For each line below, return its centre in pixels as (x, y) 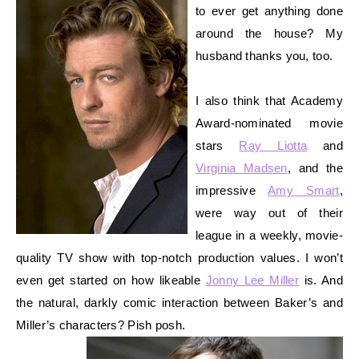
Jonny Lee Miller (252, 280)
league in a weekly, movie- (269, 235)
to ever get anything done (269, 10)
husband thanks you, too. (264, 55)
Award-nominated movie (269, 123)
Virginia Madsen (242, 167)
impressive (232, 190)
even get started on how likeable (111, 280)
